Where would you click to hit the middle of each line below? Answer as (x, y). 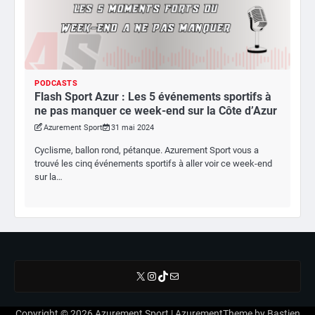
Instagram (171, 275)
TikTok (174, 275)
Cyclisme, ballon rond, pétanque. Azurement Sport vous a (147, 150)
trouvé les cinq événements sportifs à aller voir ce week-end (153, 164)
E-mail (179, 275)
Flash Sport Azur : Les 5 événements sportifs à (153, 96)
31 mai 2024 (133, 127)
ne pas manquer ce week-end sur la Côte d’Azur (156, 110)
